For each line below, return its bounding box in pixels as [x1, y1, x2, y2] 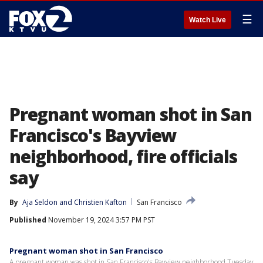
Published [9, 215, 46, 225]
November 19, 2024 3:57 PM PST [46, 215, 155, 225]
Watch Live [189, 16, 226, 24]
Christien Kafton [74, 197, 127, 207]
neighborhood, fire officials [9, 144, 237, 168]
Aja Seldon [22, 197, 58, 207]
